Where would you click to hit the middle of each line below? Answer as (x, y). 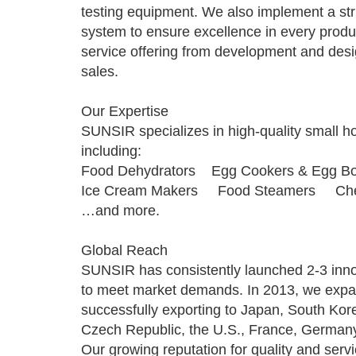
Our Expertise (125, 112)
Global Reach (124, 251)
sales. (100, 72)
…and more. (120, 211)
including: (111, 151)
